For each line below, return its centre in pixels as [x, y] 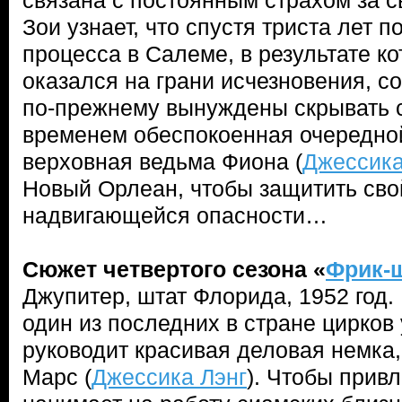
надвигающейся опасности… [175, 215]
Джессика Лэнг [169, 377]
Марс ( [57, 377]
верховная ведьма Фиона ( [162, 162]
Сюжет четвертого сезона [165, 269]
